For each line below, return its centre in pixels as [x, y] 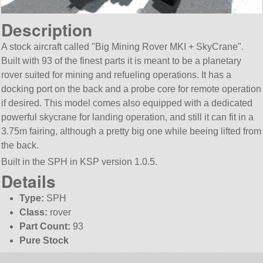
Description [47, 30]
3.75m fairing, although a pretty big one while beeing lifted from [131, 131]
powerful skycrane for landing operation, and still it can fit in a [128, 117]
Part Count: [45, 226]
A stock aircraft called [47, 47]
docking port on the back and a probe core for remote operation [131, 89]
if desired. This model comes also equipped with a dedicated [127, 103]
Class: [33, 212]
